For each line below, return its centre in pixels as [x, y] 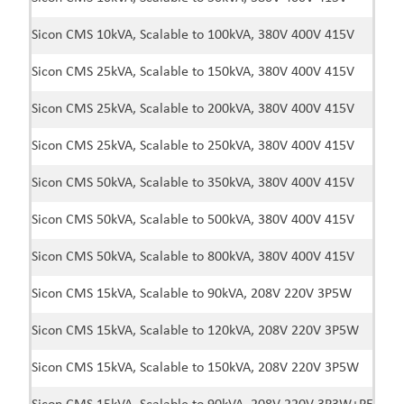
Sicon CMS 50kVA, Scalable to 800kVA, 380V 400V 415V [193, 257]
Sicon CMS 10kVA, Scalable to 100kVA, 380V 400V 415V [193, 36]
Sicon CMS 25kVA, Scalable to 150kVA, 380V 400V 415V [193, 73]
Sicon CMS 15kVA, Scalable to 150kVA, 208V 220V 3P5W [195, 368]
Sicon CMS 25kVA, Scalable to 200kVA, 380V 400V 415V [193, 110]
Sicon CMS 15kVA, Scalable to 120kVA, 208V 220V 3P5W [195, 331]
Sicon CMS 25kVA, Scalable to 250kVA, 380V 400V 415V [193, 147]
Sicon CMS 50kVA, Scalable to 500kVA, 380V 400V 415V [193, 220]
